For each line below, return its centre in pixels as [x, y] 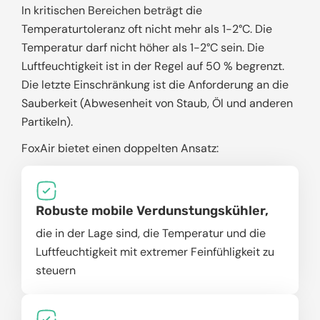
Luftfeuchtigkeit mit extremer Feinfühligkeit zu [155, 252]
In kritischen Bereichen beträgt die [112, 11]
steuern [56, 271]
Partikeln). [47, 122]
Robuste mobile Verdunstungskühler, [152, 211]
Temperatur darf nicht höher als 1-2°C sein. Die [143, 48]
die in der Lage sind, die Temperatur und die [151, 234]
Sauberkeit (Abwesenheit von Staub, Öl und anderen [157, 104]
